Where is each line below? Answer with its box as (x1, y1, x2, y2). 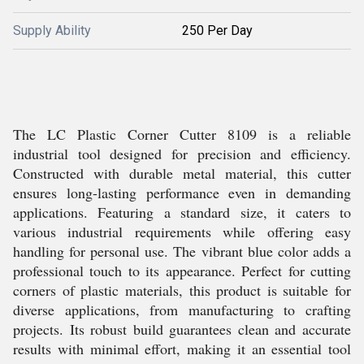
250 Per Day (182, 23, 253, 38)
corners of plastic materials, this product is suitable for (13, 280, 351, 300)
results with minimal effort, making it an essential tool (13, 339, 351, 358)
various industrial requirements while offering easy (13, 222, 351, 241)
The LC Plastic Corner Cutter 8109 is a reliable (13, 124, 351, 144)
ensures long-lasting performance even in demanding (13, 183, 351, 202)
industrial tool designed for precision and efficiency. (13, 144, 351, 163)
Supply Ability (13, 23, 91, 38)
